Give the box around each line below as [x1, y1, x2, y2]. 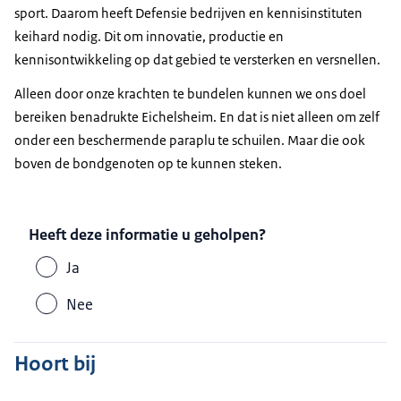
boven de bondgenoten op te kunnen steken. [14, 154, 282, 172]
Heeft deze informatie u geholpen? [29, 225, 267, 245]
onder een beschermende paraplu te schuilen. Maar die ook [14, 131, 365, 149]
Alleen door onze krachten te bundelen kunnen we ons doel [14, 84, 366, 102]
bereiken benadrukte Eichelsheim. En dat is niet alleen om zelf [14, 107, 380, 125]
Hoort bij [14, 350, 96, 378]
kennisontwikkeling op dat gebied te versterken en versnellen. [14, 50, 380, 68]
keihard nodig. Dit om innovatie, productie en [14, 27, 284, 45]
